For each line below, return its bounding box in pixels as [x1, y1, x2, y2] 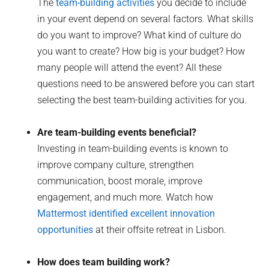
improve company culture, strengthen [37, 159, 195, 171]
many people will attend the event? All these [37, 61, 222, 73]
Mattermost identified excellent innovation [37, 207, 216, 219]
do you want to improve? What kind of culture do [37, 29, 242, 41]
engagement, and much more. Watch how [37, 191, 214, 203]
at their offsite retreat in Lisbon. [93, 223, 227, 235]
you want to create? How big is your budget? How [37, 45, 246, 57]
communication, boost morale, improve [37, 175, 203, 187]
